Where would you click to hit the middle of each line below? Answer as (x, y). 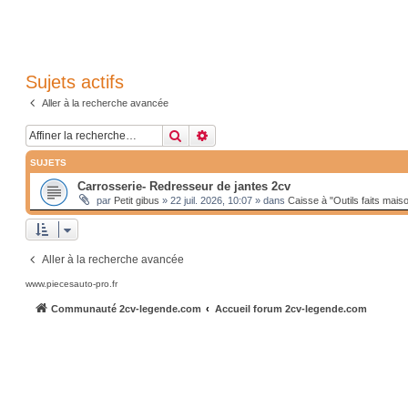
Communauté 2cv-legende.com (126, 308)
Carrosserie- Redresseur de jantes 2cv (184, 186)
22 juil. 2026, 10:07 (211, 200)
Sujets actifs (74, 82)
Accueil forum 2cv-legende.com (291, 308)
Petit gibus (136, 200)
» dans (270, 200)
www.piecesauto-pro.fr (71, 283)
